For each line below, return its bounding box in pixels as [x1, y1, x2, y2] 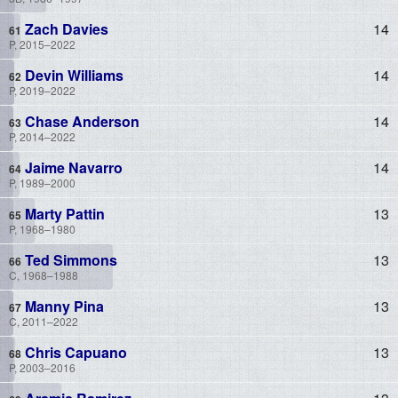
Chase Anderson [21, 110, 139, 131]
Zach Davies [21, 18, 108, 39]
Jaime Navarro [21, 156, 123, 178]
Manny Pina [21, 295, 104, 316]
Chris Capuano [21, 341, 127, 362]
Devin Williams [21, 64, 123, 85]
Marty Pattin [21, 203, 105, 224]
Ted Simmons [21, 249, 117, 270]
